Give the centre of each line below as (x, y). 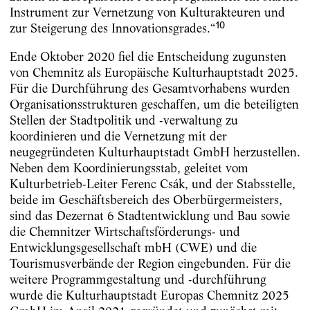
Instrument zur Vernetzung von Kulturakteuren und (147, 12)
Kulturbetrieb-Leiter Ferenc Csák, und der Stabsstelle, (152, 184)
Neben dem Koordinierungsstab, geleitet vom (129, 168)
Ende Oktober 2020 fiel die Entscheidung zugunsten (148, 57)
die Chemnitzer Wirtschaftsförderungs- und (125, 232)
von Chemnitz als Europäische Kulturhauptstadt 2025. (154, 73)
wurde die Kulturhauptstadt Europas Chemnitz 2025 (149, 295)
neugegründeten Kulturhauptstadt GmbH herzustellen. (155, 152)
